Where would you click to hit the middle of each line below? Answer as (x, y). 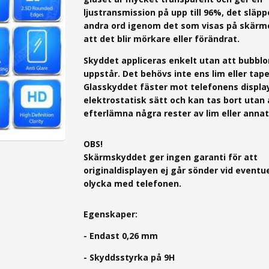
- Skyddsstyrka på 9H (129, 258)
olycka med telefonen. (132, 184)
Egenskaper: (110, 214)
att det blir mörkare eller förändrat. (162, 39)
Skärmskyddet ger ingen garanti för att (171, 157)
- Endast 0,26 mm (121, 236)
